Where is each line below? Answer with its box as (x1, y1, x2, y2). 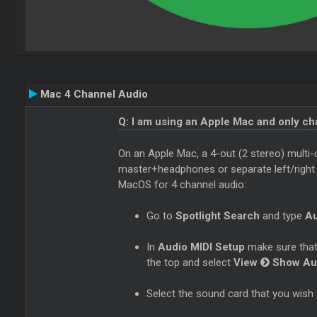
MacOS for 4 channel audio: (118, 178, 247, 191)
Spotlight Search (175, 209, 260, 222)
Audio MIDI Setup (158, 241, 246, 253)
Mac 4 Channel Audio (38, 88, 148, 100)
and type (260, 209, 306, 222)
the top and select (146, 256, 234, 269)
